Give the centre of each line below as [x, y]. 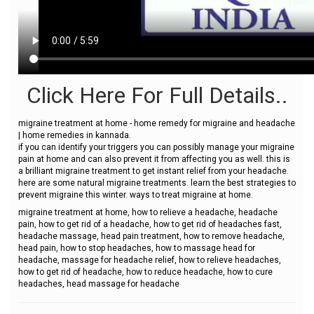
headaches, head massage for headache [99, 284]
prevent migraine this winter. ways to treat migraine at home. [136, 194]
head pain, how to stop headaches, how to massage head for [137, 248]
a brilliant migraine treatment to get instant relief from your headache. [153, 171]
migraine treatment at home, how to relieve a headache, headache [148, 212]
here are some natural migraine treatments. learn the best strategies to [157, 183]
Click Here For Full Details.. [157, 95]
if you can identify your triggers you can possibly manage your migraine [156, 147]
